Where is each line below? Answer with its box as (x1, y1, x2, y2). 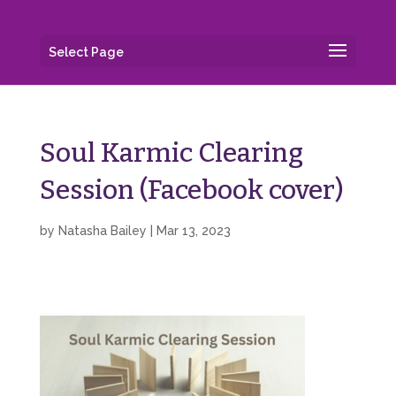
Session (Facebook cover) (39, 174, 344, 206)
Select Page (48, 45, 124, 59)
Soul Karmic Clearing (39, 137, 303, 169)
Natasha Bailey (57, 224, 147, 238)
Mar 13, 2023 (156, 224, 231, 238)
